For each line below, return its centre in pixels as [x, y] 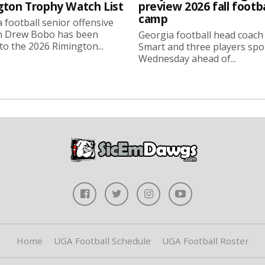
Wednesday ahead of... [187, 58]
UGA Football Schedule [102, 240]
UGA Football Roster [205, 240]
